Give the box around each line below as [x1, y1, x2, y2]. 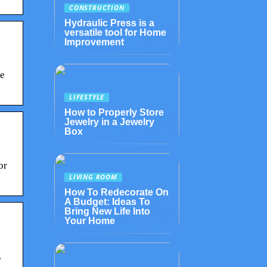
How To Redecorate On [64, 187, 169, 197]
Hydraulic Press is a [64, 18, 154, 28]
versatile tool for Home [64, 27, 166, 38]
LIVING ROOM [69, 173, 117, 181]
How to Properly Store [64, 107, 164, 117]
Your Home [64, 216, 115, 226]
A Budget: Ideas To [64, 197, 150, 207]
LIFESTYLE [69, 93, 105, 101]
